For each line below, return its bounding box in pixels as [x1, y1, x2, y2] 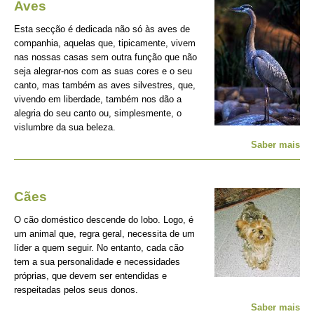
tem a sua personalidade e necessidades [14, 257, 180, 267]
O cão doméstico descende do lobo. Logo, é [14, 214, 193, 225]
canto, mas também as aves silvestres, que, [14, 80, 196, 90]
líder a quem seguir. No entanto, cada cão [14, 243, 184, 253]
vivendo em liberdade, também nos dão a [14, 94, 182, 104]
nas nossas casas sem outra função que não [14, 52, 197, 62]
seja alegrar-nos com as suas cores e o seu [14, 66, 192, 76]
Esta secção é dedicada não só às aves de [14, 24, 190, 34]
